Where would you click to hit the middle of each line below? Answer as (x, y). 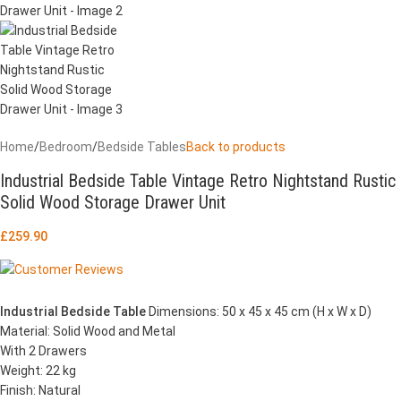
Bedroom (66, 147)
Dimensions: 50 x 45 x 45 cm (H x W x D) (259, 311)
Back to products (236, 147)
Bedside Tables (142, 147)
